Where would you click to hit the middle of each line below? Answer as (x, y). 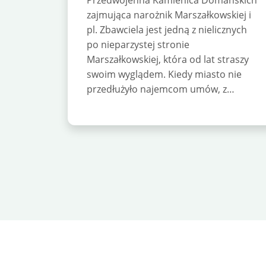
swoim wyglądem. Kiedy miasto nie (164, 75)
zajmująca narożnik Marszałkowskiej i (169, 15)
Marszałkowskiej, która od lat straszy (168, 60)
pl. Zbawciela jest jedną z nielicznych (167, 30)
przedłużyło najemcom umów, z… (161, 89)
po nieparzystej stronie (138, 45)
